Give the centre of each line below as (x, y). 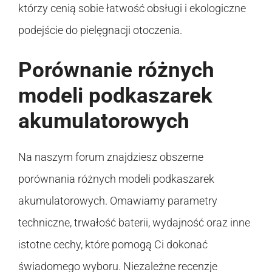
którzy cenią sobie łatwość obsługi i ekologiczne (132, 8)
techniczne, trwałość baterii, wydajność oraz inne (134, 222)
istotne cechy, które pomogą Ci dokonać (113, 244)
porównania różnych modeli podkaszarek (116, 178)
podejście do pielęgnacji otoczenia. (100, 30)
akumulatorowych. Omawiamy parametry (118, 200)
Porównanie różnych (116, 70)
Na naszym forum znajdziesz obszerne (111, 157)
